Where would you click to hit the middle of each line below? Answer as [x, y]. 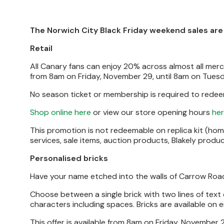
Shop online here [60, 112]
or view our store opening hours [151, 112]
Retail [41, 48]
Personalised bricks [69, 158]
